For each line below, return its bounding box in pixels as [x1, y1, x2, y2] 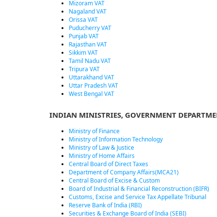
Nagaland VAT [69, 7, 107, 15]
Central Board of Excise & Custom [69, 176, 160, 185]
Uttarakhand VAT [69, 73, 114, 81]
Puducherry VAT [69, 24, 111, 32]
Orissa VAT [69, 15, 98, 24]
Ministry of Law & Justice [69, 143, 134, 152]
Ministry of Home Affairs [69, 152, 135, 160]
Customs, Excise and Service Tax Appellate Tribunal [69, 193, 206, 201]
